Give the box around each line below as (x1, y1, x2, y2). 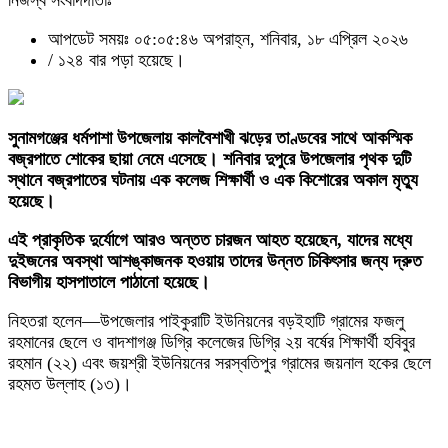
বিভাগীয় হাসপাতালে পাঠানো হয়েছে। (8, 272, 210, 293)
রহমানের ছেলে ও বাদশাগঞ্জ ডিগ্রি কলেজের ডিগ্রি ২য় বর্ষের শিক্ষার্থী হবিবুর (8, 332, 415, 353)
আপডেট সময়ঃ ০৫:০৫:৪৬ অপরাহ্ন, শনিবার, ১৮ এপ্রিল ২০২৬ (48, 29, 408, 50)
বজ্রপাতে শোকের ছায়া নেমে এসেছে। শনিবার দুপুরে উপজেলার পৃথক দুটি (8, 149, 411, 170)
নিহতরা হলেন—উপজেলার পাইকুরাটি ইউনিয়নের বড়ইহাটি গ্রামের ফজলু (8, 311, 404, 332)
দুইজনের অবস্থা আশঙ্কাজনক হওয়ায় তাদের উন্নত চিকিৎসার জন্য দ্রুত (8, 251, 422, 272)
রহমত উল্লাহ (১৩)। (8, 374, 132, 395)
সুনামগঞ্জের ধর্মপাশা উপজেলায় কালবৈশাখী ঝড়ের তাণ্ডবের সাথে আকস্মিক (8, 128, 412, 149)
